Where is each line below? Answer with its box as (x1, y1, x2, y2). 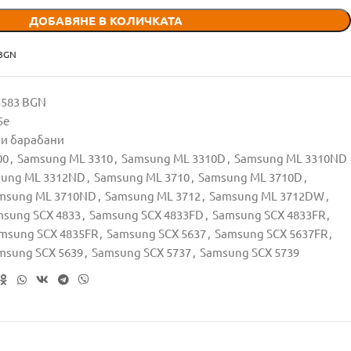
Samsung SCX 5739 (200, 244, 299, 259)
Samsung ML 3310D (121, 150, 226, 165)
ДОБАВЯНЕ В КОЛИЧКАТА (28, 13, 183, 28)
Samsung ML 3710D (198, 169, 302, 184)
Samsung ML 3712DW (209, 188, 324, 203)
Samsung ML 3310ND (234, 150, 347, 165)
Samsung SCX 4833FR (212, 207, 325, 222)
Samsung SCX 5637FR (215, 226, 327, 241)
